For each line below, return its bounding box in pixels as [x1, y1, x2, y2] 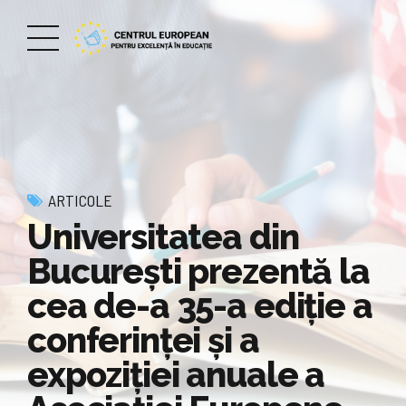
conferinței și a [27, 319, 259, 361]
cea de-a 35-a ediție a [27, 285, 372, 326]
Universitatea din [27, 216, 299, 257]
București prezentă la [27, 250, 370, 292]
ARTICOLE [48, 190, 112, 210]
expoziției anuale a [27, 353, 325, 395]
